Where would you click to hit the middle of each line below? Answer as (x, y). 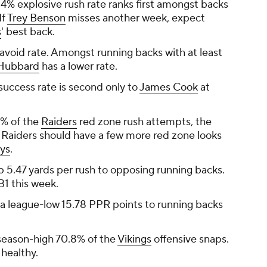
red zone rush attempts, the (144, 122)
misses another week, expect (135, 18)
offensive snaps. (190, 240)
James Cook (169, 88)
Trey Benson (36, 18)
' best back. (28, 32)
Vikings (134, 240)
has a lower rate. (78, 67)
